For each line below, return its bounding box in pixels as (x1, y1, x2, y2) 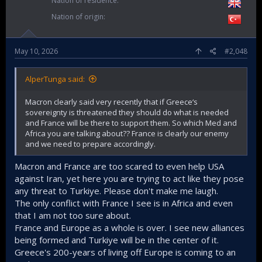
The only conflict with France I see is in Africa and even (15, 196, 233, 209)
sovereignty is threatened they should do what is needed (25, 107, 229, 118)
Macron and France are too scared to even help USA (15, 160, 224, 172)
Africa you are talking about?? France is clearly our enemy (25, 128, 229, 139)
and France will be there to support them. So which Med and (25, 118, 237, 129)
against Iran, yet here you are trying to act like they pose (15, 172, 244, 184)
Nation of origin (51, 12, 104, 22)
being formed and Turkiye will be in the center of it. (15, 233, 219, 246)
